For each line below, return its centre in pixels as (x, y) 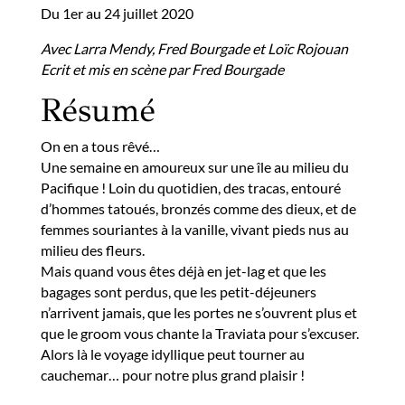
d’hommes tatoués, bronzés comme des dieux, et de (198, 208)
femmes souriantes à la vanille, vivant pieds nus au (194, 229)
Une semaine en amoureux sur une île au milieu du (194, 167)
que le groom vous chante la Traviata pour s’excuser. (199, 333)
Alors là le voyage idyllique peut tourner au (172, 354)
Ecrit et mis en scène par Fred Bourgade (162, 69)
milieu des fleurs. (92, 250)
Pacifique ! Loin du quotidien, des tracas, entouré (190, 188)
